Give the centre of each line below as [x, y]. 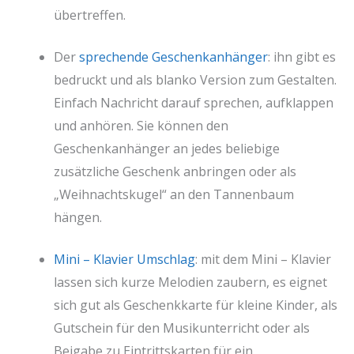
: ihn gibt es [302, 56]
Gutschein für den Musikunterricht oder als [182, 328]
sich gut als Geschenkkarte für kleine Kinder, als [196, 305]
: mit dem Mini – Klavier [263, 259]
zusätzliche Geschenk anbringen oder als [175, 171]
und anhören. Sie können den [141, 125]
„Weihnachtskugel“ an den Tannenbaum [174, 194]
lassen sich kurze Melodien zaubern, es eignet [190, 282]
